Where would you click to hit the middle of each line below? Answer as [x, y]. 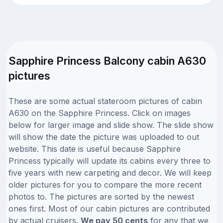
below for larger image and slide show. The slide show [111, 125]
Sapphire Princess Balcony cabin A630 [107, 60]
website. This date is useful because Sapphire [95, 149]
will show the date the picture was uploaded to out [104, 137]
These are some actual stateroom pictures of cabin [105, 101]
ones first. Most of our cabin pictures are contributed [109, 208]
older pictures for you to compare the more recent [105, 184]
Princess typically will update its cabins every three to [110, 161]
